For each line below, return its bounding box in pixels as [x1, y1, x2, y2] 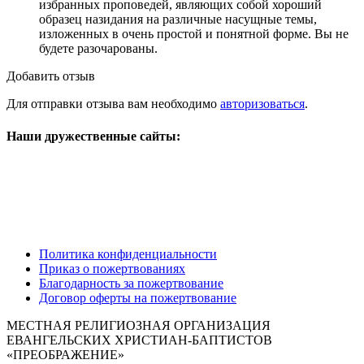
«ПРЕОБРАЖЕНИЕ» [6, 347, 124, 362]
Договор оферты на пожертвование [39, 290, 236, 305]
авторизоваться [220, 97, 305, 111]
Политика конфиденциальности [39, 246, 217, 261]
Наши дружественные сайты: [6, 128, 180, 143]
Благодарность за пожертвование [39, 275, 223, 290]
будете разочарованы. [39, 41, 158, 56]
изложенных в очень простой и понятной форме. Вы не [39, 27, 349, 41]
